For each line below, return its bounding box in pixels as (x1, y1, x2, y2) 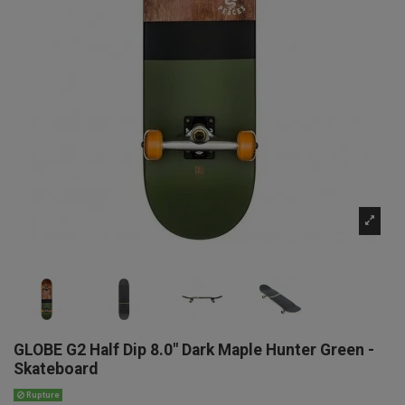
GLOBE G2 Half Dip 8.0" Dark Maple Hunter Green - (14, 341, 374, 360)
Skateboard (14, 360, 98, 379)
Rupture (24, 390, 60, 400)
